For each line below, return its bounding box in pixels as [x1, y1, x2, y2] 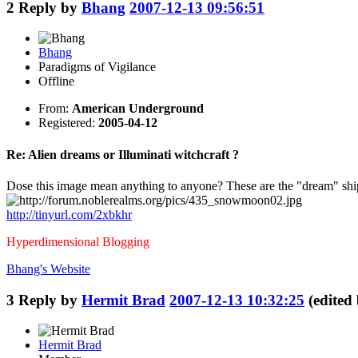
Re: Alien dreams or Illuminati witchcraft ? [6, 147, 239, 161]
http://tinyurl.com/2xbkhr [6, 207, 132, 221]
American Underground [72, 101, 204, 116]
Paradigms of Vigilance [38, 60, 156, 74]
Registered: [38, 116, 98, 130]
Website [47, 261, 90, 276]
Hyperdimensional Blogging [6, 234, 149, 249]
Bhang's [6, 261, 47, 276]
